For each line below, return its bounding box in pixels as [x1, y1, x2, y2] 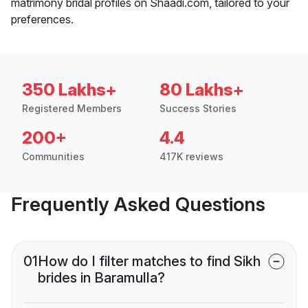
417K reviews [159, 150, 223, 162]
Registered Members [22, 102, 122, 114]
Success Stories [159, 102, 236, 114]
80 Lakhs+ [159, 79, 244, 100]
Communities [22, 150, 85, 162]
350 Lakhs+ [22, 79, 117, 100]
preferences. [11, 12, 74, 26]
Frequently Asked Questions [11, 192, 265, 216]
